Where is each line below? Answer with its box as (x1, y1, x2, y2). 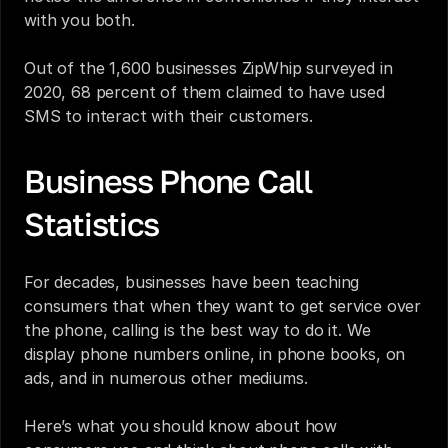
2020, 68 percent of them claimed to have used (24, 82, 385, 102)
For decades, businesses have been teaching (24, 272, 360, 292)
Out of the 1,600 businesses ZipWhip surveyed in (24, 58, 393, 78)
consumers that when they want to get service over (24, 296, 422, 316)
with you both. (24, 10, 135, 30)
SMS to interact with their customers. (24, 106, 314, 126)
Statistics (24, 205, 160, 243)
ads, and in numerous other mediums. (24, 368, 308, 388)
